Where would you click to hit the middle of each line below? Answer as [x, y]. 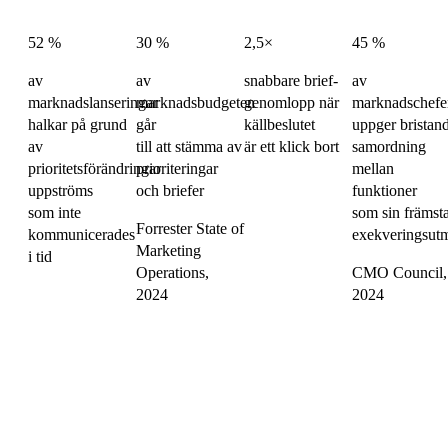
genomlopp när [291, 103]
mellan [373, 169]
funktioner [384, 191]
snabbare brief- [291, 81]
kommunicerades [81, 235]
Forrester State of [190, 229]
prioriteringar [177, 169]
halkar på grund [77, 125]
